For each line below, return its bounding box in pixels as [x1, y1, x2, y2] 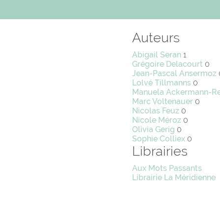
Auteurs [132, 29, 180, 45]
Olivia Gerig [132, 124, 175, 134]
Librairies [132, 143, 188, 159]
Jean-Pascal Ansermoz [132, 68, 217, 78]
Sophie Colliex [132, 134, 185, 143]
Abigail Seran [132, 50, 181, 59]
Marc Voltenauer [132, 96, 193, 106]
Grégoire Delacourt [132, 59, 203, 69]
